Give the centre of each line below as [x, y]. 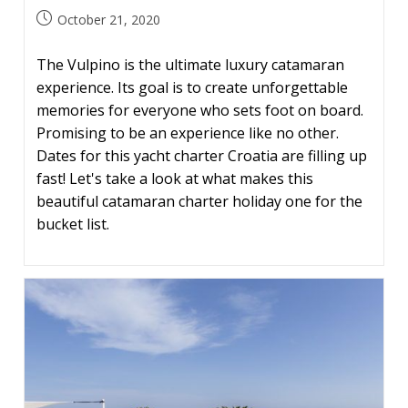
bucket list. [72, 224]
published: [64, 37]
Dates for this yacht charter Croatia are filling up [201, 155]
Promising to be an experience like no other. [187, 133]
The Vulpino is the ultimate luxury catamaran [190, 64]
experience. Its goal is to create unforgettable [192, 87]
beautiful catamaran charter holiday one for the [199, 201]
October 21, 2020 [108, 19]
